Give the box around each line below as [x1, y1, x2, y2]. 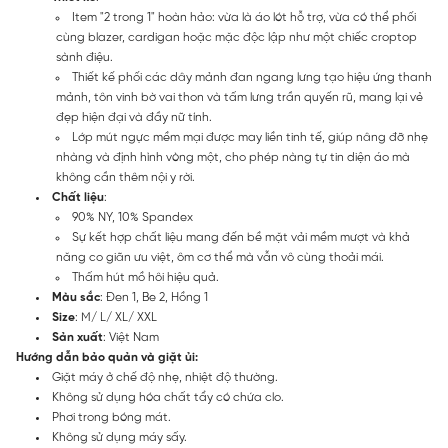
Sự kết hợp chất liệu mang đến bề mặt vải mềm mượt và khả [72, 231, 410, 244]
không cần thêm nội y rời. [56, 171, 195, 184]
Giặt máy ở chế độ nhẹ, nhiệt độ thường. [52, 371, 278, 384]
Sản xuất [52, 331, 103, 344]
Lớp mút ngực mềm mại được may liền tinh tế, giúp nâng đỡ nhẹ [72, 131, 428, 144]
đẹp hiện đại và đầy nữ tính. [56, 111, 212, 124]
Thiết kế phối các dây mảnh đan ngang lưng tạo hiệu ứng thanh [72, 71, 432, 84]
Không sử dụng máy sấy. [52, 431, 187, 444]
